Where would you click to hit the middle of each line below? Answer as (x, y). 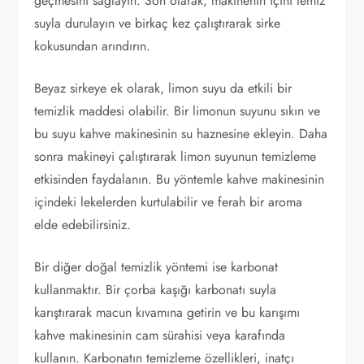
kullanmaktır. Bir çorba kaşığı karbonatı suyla (156, 289)
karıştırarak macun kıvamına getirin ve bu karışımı (167, 312)
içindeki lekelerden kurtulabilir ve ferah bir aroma (169, 201)
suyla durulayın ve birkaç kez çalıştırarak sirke (158, 23)
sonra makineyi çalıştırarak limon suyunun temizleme (175, 156)
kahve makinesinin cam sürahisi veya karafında (160, 335)
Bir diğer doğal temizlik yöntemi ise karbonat (156, 266)
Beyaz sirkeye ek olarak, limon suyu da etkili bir (163, 88)
